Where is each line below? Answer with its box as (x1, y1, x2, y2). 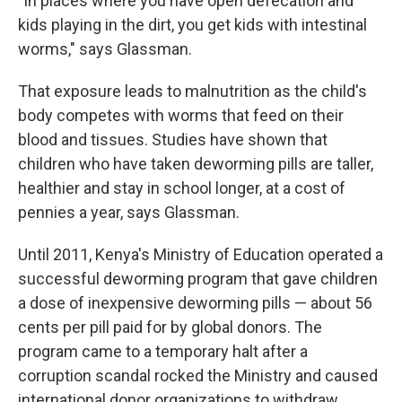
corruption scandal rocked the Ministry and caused (18, 365, 378, 385)
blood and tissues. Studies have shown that (18, 129, 328, 149)
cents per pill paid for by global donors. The (18, 317, 322, 336)
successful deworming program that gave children (18, 268, 378, 288)
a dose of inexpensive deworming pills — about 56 (18, 293, 372, 312)
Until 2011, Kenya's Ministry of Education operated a (18, 244, 383, 264)
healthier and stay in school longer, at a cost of (18, 178, 345, 197)
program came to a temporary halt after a (18, 341, 308, 361)
